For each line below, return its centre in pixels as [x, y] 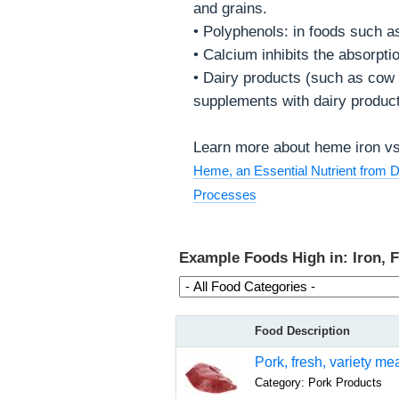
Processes [225, 195]
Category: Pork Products [318, 383]
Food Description [302, 331]
